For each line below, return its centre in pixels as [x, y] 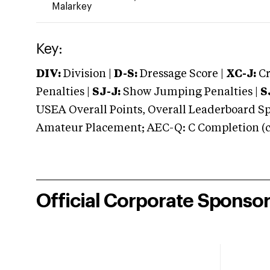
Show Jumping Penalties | [190, 92]
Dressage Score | [181, 74]
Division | [87, 74]
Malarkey [72, 7]
